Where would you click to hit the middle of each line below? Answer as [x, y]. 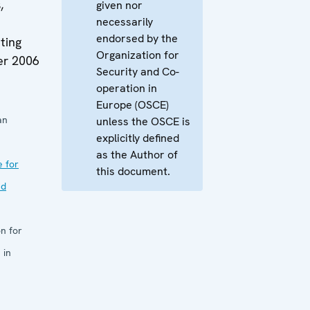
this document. [133, 171]
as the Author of [137, 154]
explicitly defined [138, 138]
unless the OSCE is [143, 121]
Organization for [138, 55]
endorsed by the [137, 38]
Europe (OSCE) [133, 104]
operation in [127, 88]
